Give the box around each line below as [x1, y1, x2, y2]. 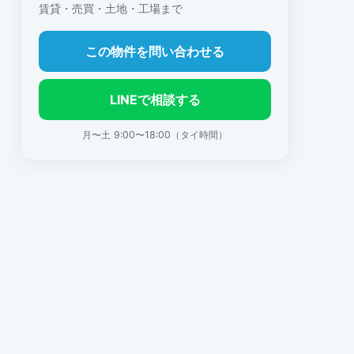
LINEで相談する [109, 92, 201, 107]
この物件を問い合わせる [85, 43, 224, 59]
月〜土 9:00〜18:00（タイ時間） [82, 129, 228, 141]
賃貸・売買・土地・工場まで [39, 2, 183, 15]
